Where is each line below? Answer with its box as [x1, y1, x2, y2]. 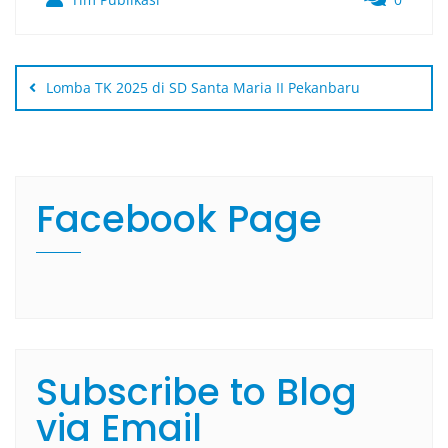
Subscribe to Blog [36, 367, 357, 419]
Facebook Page [36, 194, 322, 246]
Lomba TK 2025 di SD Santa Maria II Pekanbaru [46, 78, 360, 98]
